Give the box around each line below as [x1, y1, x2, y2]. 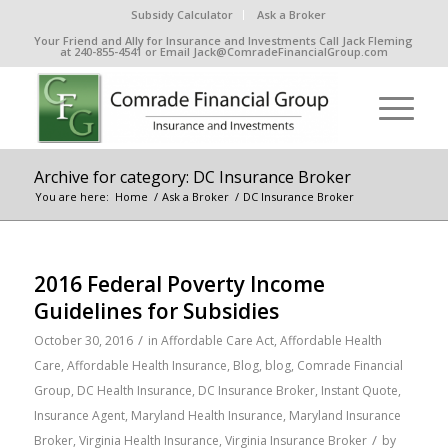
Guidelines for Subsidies [33, 297, 279, 325]
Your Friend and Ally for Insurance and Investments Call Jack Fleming [34, 33, 414, 48]
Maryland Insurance [288, 407, 401, 424]
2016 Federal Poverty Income [33, 270, 325, 298]
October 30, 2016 [33, 332, 133, 349]
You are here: [34, 189, 109, 204]
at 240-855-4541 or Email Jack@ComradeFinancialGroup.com [59, 44, 388, 59]
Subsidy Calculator [131, 7, 234, 22]
